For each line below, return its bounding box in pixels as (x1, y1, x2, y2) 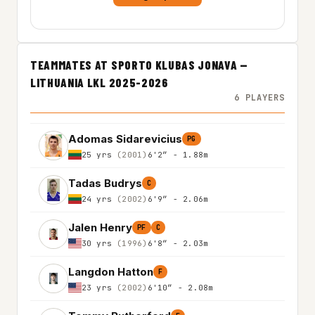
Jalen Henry (68, 220, 132, 234)
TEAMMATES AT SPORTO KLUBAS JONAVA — (30, 58, 248, 72)
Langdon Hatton (68, 264, 153, 278)
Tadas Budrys (68, 176, 142, 190)
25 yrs (81, 149, 117, 160)
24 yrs (81, 193, 117, 204)
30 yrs (81, 238, 117, 248)
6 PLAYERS (234, 92, 285, 104)
